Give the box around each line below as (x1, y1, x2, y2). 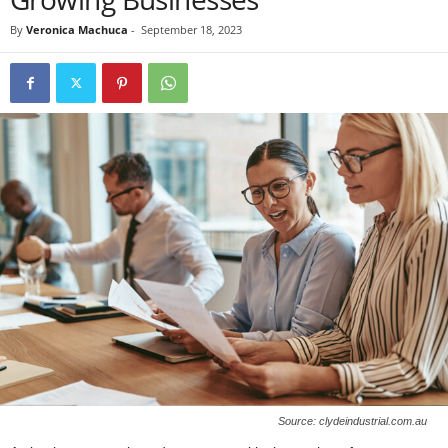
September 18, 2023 (141, 22, 242, 37)
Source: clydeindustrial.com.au (278, 414, 427, 427)
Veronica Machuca (26, 22, 128, 37)
